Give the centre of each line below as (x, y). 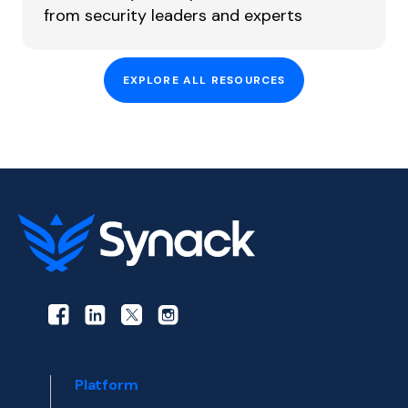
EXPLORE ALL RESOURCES (204, 80)
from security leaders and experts (173, 15)
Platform (107, 385)
